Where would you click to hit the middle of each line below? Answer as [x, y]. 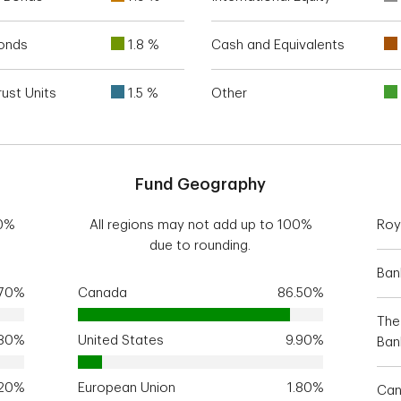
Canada [103, 293]
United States [121, 341]
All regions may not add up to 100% [200, 225]
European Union [127, 388]
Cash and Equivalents [278, 45]
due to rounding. [200, 246]
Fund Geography [200, 184]
